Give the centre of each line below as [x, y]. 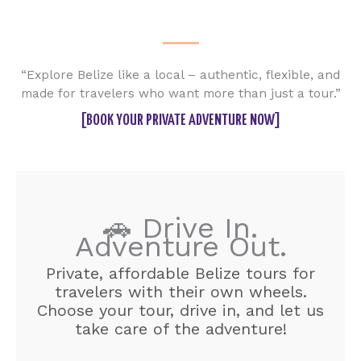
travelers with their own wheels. [180, 291]
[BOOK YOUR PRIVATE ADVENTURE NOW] [180, 120]
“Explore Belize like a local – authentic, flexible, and [180, 75]
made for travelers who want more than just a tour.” [180, 93]
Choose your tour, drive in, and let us [180, 310]
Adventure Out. [180, 246]
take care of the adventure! [180, 328]
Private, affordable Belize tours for [180, 273]
